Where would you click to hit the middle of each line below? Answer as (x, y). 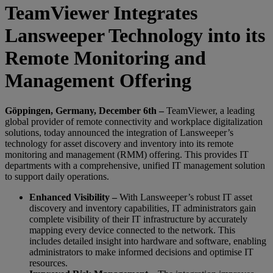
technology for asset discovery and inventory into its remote (119, 143)
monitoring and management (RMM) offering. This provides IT (127, 154)
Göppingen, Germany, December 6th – (84, 110)
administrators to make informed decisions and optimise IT (141, 252)
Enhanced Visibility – (74, 197)
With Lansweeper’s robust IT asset (186, 197)
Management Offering (98, 81)
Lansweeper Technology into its (135, 36)
